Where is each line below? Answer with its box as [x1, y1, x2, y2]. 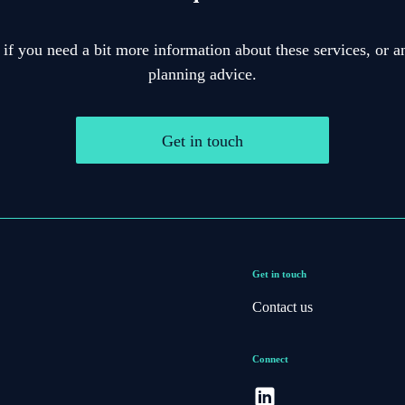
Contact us [252, 299, 313, 316]
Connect [252, 353, 288, 365]
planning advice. [148, 65, 257, 84]
